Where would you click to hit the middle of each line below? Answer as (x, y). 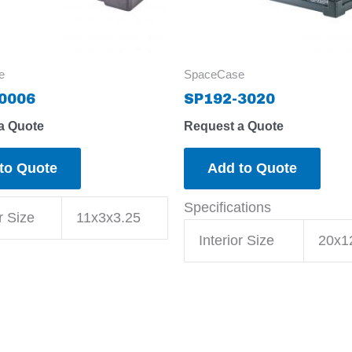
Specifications (227, 207)
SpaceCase (214, 75)
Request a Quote (234, 125)
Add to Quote (252, 168)
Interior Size (236, 240)
